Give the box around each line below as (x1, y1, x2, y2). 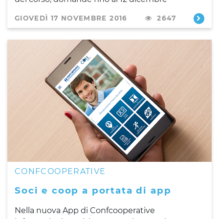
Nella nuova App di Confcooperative (15, 205, 155, 215)
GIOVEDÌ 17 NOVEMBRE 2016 (15, 14, 128, 22)
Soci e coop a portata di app (15, 184, 172, 196)
